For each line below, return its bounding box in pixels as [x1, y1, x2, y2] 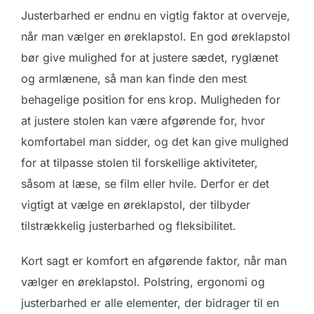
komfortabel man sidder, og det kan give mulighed [21, 134, 289, 149]
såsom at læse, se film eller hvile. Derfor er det [21, 176, 269, 191]
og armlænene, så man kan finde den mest [21, 71, 247, 86]
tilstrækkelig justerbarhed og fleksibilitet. [21, 218, 236, 233]
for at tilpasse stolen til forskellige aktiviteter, [21, 155, 258, 170]
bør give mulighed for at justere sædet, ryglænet [21, 50, 278, 64]
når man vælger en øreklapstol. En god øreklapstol [21, 29, 290, 43]
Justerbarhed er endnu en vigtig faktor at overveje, [21, 8, 290, 22]
